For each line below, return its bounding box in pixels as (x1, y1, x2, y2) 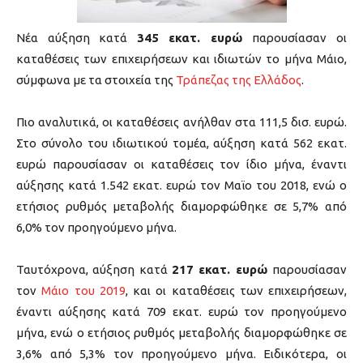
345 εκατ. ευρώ (136, 31, 253, 45)
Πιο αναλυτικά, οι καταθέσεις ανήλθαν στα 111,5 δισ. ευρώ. (16, 115, 347, 130)
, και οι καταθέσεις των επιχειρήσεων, (125, 284, 347, 298)
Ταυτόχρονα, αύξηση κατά (16, 263, 172, 277)
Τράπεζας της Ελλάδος (176, 73, 301, 88)
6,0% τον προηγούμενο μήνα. (16, 220, 177, 235)
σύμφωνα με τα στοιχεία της (16, 73, 176, 88)
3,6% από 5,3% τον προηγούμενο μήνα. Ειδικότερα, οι (16, 347, 347, 361)
